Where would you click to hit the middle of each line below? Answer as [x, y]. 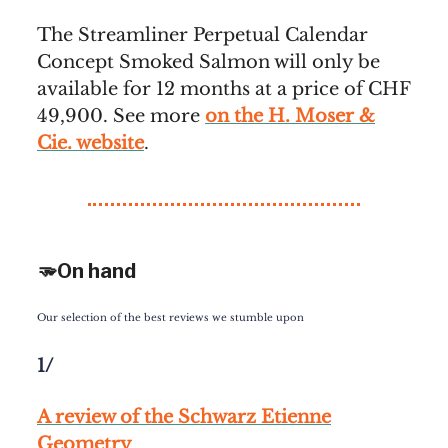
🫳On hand [86, 270]
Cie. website [90, 142]
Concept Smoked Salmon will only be [208, 61]
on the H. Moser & [290, 115]
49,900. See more [121, 115]
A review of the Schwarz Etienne [184, 416]
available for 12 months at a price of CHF [223, 88]
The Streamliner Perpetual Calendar [202, 34]
